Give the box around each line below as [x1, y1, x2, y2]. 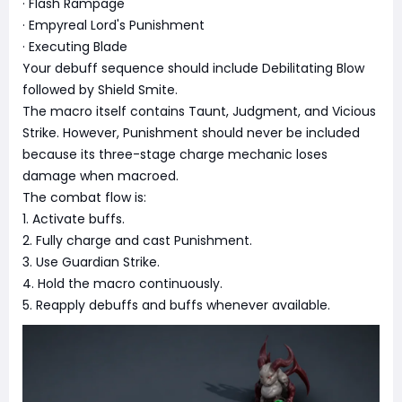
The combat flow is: [22, 188, 146, 207]
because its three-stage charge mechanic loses [22, 145, 328, 164]
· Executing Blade [22, 38, 127, 57]
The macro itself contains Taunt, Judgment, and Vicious [22, 102, 376, 121]
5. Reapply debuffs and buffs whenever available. [22, 296, 330, 315]
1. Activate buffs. [22, 210, 125, 229]
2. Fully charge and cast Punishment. [22, 232, 252, 250]
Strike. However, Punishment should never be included [22, 124, 360, 143]
